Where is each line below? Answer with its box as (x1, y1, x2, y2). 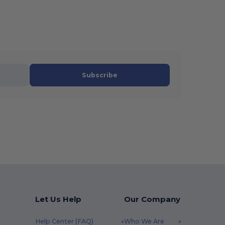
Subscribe (82, 71, 118, 79)
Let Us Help (35, 194, 81, 204)
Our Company (124, 194, 180, 204)
